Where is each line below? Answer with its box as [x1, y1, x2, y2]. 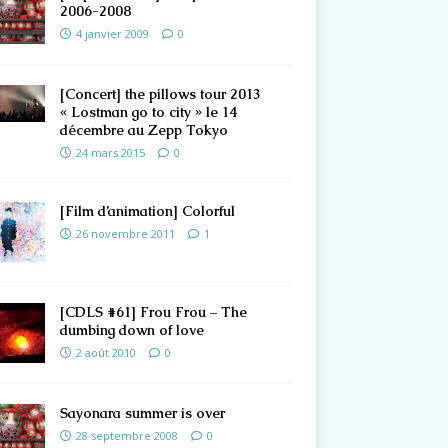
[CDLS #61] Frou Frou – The [59, 303, 247, 322]
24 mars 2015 [75, 145, 145, 161]
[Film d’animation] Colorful [59, 202, 235, 221]
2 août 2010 [75, 345, 136, 361]
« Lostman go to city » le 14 [59, 103, 238, 122]
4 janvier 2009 [75, 26, 149, 42]
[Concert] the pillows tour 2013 [59, 85, 261, 104]
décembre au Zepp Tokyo [59, 121, 228, 140]
